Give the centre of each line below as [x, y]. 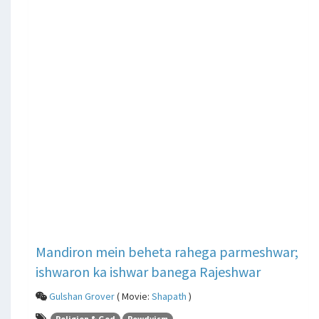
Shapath [169, 296]
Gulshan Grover [82, 296]
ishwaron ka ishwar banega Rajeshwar [148, 271]
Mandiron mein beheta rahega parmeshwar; [167, 251]
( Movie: [133, 296]
